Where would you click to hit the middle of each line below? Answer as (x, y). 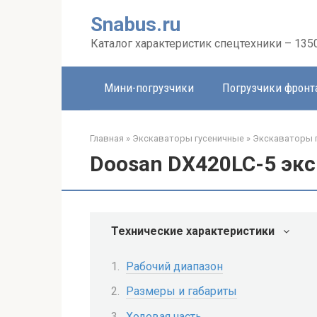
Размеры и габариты (181, 292)
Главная (107, 138)
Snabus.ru (136, 24)
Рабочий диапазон (174, 267)
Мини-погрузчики (149, 88)
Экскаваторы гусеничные (188, 138)
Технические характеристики (193, 231)
